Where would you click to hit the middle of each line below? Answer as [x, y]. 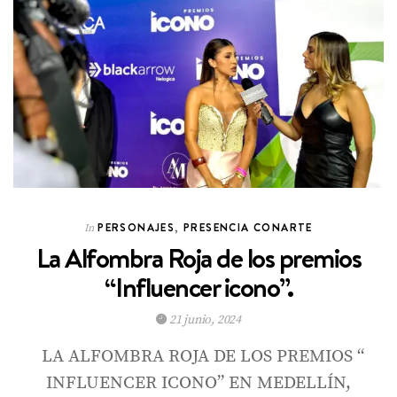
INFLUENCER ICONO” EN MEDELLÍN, [198, 383]
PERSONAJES [136, 227]
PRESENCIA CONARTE [248, 227]
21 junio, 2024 [203, 319]
